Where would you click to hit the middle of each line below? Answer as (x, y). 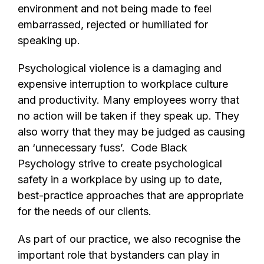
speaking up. (49, 40)
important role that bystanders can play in (119, 255)
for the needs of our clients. (85, 211)
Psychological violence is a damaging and (120, 68)
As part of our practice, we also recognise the (129, 239)
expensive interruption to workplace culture (123, 84)
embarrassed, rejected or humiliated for (113, 24)
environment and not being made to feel (115, 8)
